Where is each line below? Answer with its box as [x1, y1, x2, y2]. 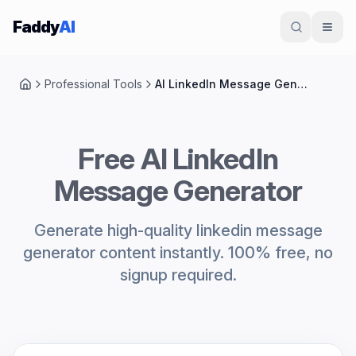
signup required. [119, 265, 237, 284]
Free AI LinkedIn [78, 141, 278, 176]
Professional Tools [44, 77, 142, 91]
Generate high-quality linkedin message [33, 221, 323, 240]
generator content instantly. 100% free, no [23, 243, 333, 262]
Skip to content [12, 10, 106, 26]
